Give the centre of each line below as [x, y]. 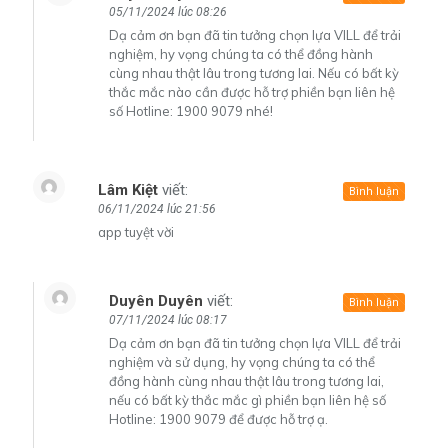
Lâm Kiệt [128, 189]
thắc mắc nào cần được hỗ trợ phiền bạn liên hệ [252, 91]
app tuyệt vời [136, 231]
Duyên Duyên [156, 300]
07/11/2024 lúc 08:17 [168, 319]
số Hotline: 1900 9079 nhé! [191, 110]
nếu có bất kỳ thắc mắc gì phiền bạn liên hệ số [247, 399]
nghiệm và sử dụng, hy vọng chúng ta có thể [242, 361]
